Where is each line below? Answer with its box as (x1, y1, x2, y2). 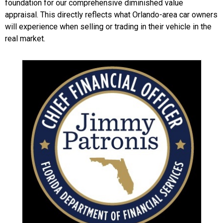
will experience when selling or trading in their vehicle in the (5, 21, 212, 31)
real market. (5, 33, 45, 43)
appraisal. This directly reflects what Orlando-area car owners (5, 9, 218, 19)
